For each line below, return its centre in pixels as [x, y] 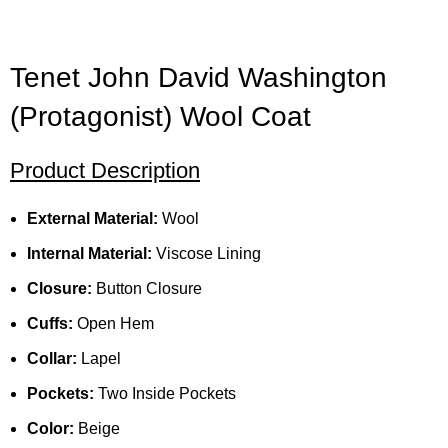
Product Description [105, 171]
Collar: [52, 359]
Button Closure [147, 289]
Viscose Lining [207, 254]
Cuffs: [50, 324]
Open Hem [114, 324]
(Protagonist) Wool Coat [161, 117]
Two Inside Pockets [165, 394]
